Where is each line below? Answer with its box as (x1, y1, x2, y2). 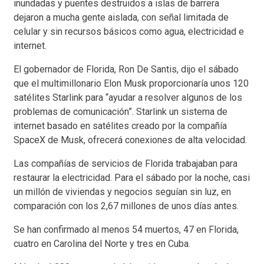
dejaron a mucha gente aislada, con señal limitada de (14, 11, 229, 23)
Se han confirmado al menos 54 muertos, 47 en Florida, (14, 223, 239, 235)
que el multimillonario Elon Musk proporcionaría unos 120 (14, 77, 249, 89)
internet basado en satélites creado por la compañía (14, 120, 227, 131)
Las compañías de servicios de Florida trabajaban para (14, 157, 237, 169)
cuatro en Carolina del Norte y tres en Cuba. (14, 237, 190, 249)
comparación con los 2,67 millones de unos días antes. (14, 200, 239, 212)
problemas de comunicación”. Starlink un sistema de (14, 105, 227, 117)
